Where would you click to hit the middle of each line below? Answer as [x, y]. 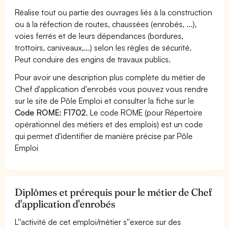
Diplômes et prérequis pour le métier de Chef [113, 192]
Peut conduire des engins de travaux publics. [93, 59]
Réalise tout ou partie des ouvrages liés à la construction [114, 12]
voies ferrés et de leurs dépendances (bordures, [99, 36]
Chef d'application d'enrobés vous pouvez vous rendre [112, 89]
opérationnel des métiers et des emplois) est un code [109, 124]
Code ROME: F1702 [51, 112]
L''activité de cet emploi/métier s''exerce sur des [98, 222]
